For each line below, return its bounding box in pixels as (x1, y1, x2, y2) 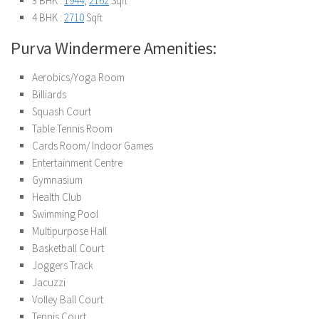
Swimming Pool (32, 206, 98, 221)
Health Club (32, 189, 82, 204)
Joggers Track (32, 258, 93, 272)
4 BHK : (32, 10, 64, 24)
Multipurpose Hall (32, 224, 107, 238)
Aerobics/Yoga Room (32, 70, 125, 84)
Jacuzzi (32, 275, 66, 289)
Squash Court (32, 104, 91, 118)
